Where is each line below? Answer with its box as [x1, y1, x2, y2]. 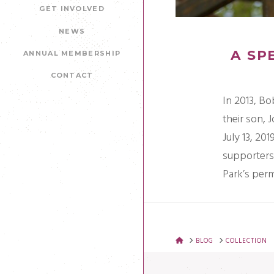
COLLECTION [225, 235, 267, 247]
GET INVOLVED [39, 4, 105, 13]
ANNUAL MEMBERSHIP [23, 48, 121, 57]
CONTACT [50, 71, 94, 80]
